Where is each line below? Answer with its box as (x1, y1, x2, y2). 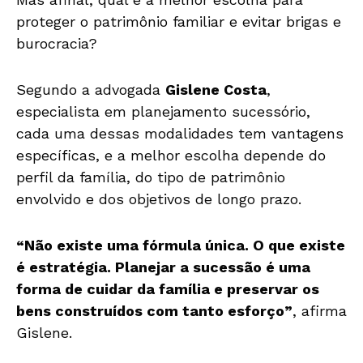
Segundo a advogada (16, 81, 165, 99)
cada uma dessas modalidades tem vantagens (16, 125, 344, 143)
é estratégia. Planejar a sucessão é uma (16, 258, 310, 276)
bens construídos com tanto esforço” (16, 302, 293, 320)
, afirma (293, 302, 347, 320)
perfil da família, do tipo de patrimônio (16, 169, 285, 186)
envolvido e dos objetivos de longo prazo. (16, 190, 301, 208)
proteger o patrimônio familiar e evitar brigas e (16, 13, 341, 31)
